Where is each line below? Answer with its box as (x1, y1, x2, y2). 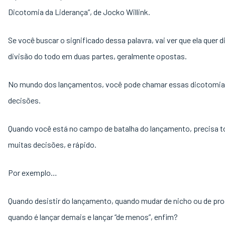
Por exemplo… (8, 168, 59, 177)
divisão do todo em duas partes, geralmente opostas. (8, 51, 188, 61)
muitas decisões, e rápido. (8, 140, 98, 149)
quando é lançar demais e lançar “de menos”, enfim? (8, 212, 178, 221)
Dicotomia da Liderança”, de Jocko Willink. (8, 7, 152, 17)
